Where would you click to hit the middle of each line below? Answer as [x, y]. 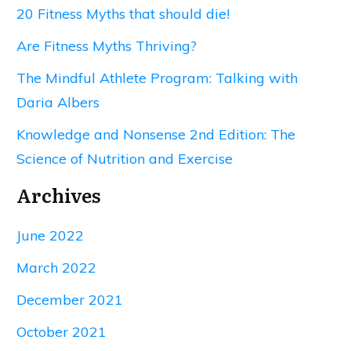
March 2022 [56, 268]
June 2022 [50, 235]
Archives [59, 195]
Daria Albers [58, 102]
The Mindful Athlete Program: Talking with [157, 78]
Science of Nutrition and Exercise [125, 159]
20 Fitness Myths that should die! [123, 14]
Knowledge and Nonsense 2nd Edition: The [156, 134]
